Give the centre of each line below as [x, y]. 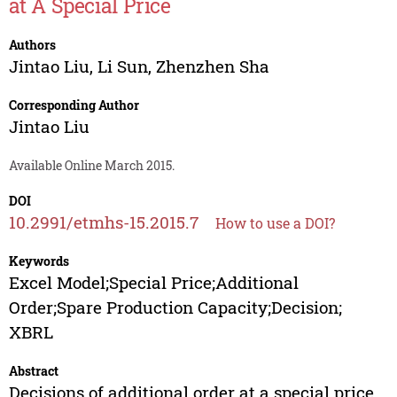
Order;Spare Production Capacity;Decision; [175, 307]
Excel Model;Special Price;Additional [153, 283]
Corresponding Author [74, 105]
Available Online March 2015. [91, 166]
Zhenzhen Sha [212, 66]
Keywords [39, 261]
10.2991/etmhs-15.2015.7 [103, 222]
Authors [32, 45]
